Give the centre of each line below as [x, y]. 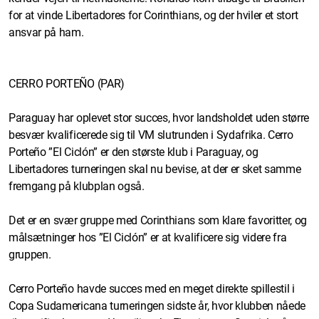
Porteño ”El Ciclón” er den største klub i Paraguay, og [134, 152]
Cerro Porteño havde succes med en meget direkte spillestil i [152, 288]
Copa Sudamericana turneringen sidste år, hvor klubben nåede [157, 305]
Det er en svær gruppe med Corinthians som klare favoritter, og [158, 220]
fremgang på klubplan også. [77, 186]
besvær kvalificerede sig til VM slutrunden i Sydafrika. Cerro [151, 135]
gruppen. [30, 254]
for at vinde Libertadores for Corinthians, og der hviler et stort [153, 15]
